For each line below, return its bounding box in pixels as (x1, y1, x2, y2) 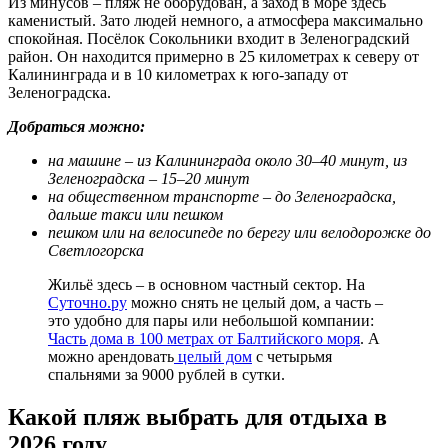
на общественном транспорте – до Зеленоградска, (48, 188, 396, 206)
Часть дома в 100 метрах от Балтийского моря (48, 330, 360, 348)
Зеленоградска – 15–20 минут (48, 170, 250, 188)
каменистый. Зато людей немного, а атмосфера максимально (8, 12, 423, 30)
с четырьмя (252, 348, 332, 366)
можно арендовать (48, 348, 174, 366)
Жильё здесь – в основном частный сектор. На (48, 276, 365, 294)
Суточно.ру (48, 294, 127, 312)
